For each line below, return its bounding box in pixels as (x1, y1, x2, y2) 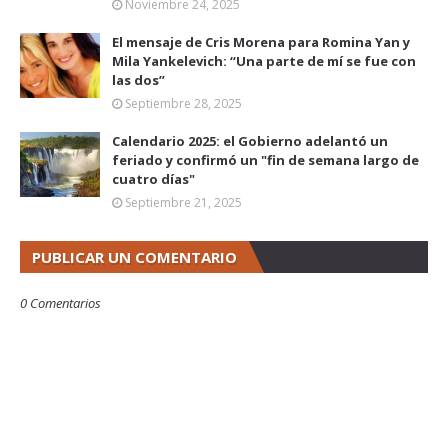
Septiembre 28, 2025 (125, 95, 242, 112)
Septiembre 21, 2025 (125, 194, 242, 211)
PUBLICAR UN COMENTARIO (32, 247, 237, 267)
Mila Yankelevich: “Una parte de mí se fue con (112, 52, 416, 70)
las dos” (112, 71, 165, 89)
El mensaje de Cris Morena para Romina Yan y (112, 33, 410, 51)
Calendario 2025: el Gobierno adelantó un (112, 132, 388, 150)
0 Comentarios (20, 294, 101, 312)
